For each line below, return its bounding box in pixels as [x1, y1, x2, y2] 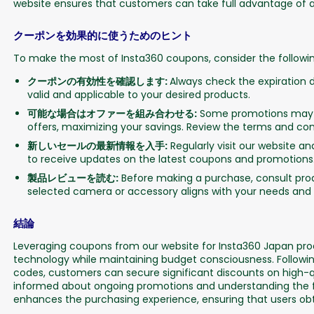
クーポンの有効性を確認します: [27, 74, 170, 88]
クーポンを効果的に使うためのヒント [13, 27, 192, 43]
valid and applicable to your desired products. [27, 87, 250, 102]
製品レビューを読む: [27, 170, 118, 185]
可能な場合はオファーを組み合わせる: [27, 106, 197, 121]
